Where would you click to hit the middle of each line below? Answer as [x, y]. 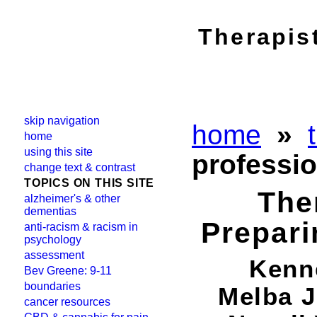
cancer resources [67, 302]
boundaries [52, 286]
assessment [54, 255]
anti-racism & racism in [81, 227]
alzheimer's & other [72, 198]
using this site [58, 152]
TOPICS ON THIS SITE [90, 183]
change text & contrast [80, 167]
